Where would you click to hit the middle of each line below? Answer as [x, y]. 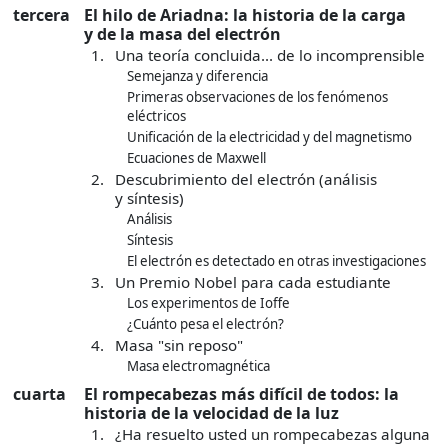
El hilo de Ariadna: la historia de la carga [245, 15]
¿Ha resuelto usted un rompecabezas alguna [272, 434]
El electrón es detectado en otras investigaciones [276, 261]
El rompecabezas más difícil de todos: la [241, 394]
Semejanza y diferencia [197, 76]
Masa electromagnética [198, 366]
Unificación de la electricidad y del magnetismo [269, 137]
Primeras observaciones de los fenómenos [257, 97]
